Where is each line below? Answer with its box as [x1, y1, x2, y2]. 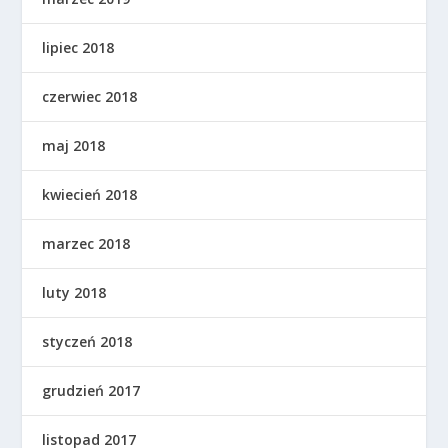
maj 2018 [42, 136, 106, 156]
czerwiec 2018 [42, 87, 138, 107]
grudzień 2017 [42, 381, 141, 401]
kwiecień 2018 [42, 185, 138, 205]
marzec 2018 [42, 234, 131, 254]
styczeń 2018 [42, 332, 133, 352]
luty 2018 [42, 283, 107, 303]
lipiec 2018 [42, 38, 115, 58]
